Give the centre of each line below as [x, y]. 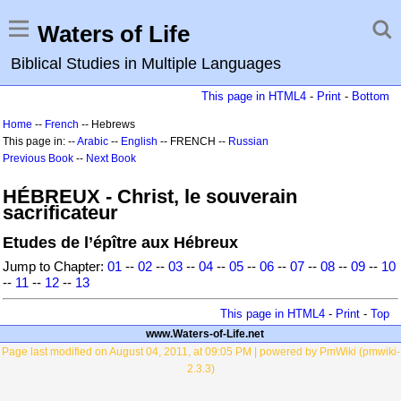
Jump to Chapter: [55, 266]
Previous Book [38, 158]
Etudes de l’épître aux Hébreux [120, 243]
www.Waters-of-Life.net [205, 334]
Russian [248, 141]
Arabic [93, 141]
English [139, 141]
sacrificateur [60, 213]
